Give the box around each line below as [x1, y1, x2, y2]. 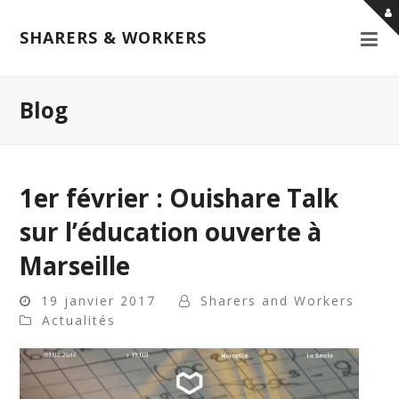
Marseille [20, 248, 131, 282]
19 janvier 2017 [41, 292, 157, 309]
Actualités [42, 312, 117, 329]
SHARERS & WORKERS [20, 27, 208, 48]
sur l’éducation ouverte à [20, 215, 322, 248]
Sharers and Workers [200, 292, 355, 309]
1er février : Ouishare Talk [20, 181, 339, 215]
